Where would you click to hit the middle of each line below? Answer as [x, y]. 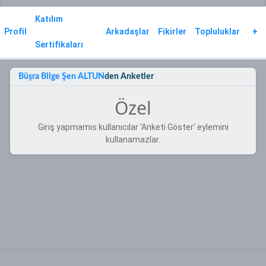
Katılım [49, 19]
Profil [15, 32]
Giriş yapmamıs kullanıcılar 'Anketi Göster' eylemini [133, 127]
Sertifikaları [59, 44]
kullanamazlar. [133, 140]
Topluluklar [217, 32]
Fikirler [172, 32]
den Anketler [129, 77]
